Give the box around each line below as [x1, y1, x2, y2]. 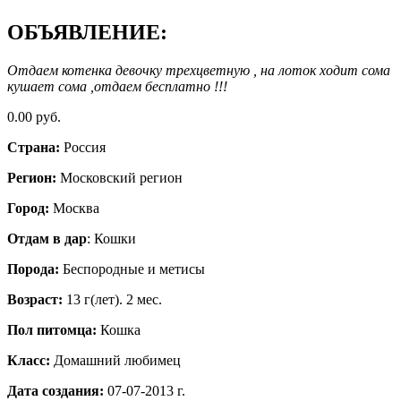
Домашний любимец [54, 352, 181, 368]
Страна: [7, 139, 60, 155]
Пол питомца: [7, 321, 100, 337]
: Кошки [87, 230, 136, 246]
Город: [7, 200, 49, 216]
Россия [60, 139, 106, 155]
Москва [49, 200, 99, 216]
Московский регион [56, 169, 183, 185]
